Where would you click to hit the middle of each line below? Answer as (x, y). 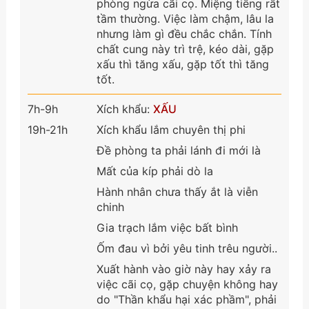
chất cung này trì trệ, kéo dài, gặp (185, 49)
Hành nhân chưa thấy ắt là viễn (177, 191)
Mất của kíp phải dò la (154, 171)
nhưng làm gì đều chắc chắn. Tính (184, 33)
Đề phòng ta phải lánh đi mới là (178, 150)
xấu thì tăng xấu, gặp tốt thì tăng (182, 64)
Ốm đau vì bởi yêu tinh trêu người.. (187, 248)
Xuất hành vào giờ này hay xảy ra (183, 269)
